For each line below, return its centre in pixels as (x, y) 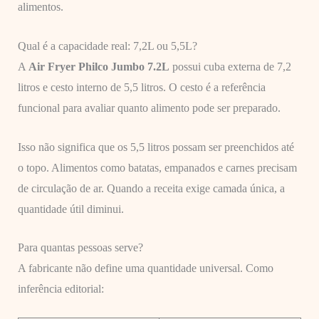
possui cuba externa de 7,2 (230, 66)
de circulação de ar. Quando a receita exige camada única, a (151, 188)
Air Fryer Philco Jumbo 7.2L (99, 66)
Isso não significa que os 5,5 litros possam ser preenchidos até (156, 147)
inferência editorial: (61, 289)
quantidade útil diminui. (70, 209)
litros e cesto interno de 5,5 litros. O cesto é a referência (141, 87)
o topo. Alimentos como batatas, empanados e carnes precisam (157, 167)
